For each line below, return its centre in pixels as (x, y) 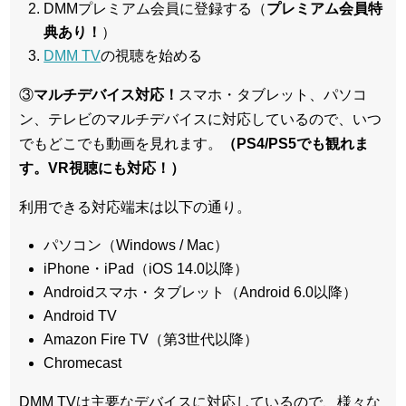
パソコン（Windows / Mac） (136, 245)
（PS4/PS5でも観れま (295, 143)
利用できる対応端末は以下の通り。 (135, 207)
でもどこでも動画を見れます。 (121, 143)
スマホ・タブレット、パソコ (273, 94)
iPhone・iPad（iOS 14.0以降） (146, 268)
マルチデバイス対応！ (106, 94)
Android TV (81, 315)
